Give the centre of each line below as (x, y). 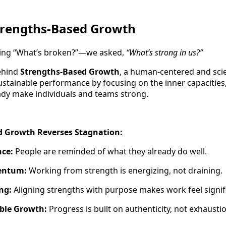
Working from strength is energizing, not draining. (125, 171)
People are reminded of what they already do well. (110, 152)
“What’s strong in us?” (164, 53)
